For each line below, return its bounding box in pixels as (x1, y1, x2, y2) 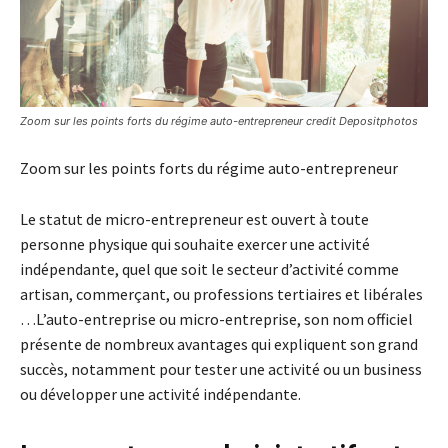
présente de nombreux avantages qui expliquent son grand (20, 334, 418, 355)
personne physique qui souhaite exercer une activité (20, 234, 370, 255)
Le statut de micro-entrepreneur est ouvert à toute (20, 209, 369, 230)
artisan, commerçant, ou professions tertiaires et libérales (20, 284, 423, 305)
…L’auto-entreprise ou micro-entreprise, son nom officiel (20, 309, 413, 330)
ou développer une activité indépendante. (20, 384, 301, 405)
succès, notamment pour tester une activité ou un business (20, 359, 422, 380)
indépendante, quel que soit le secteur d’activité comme (20, 259, 399, 280)
